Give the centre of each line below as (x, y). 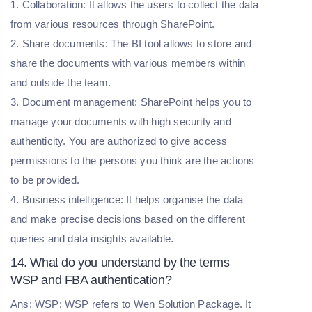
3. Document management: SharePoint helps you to (131, 102)
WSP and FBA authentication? (91, 280)
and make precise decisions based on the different (128, 219)
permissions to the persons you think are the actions (133, 160)
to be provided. (47, 180)
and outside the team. (62, 82)
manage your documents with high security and (121, 121)
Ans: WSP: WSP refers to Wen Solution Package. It (131, 304)
